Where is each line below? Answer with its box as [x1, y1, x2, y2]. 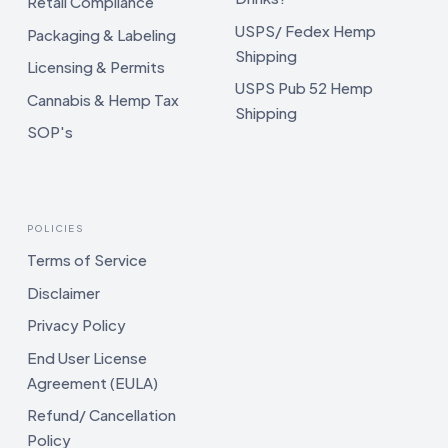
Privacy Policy [27, 315, 126, 335]
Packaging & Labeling [27, 24, 176, 44]
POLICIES [27, 222, 84, 235]
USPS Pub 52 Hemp [234, 78, 373, 98]
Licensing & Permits [27, 57, 165, 77]
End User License [27, 347, 147, 367]
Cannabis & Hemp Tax [27, 89, 179, 109]
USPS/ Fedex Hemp [234, 20, 376, 40]
